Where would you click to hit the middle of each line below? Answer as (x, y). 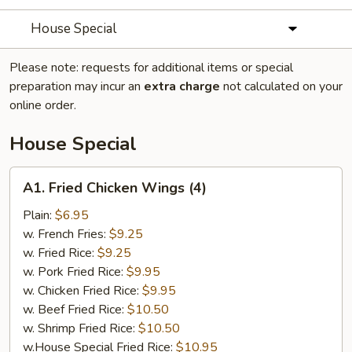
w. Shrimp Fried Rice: (81, 328)
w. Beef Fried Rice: (75, 310)
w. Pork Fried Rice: (75, 272)
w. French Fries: (66, 234)
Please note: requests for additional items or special (151, 68)
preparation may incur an (77, 86)
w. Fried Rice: (60, 253)
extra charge (182, 86)
